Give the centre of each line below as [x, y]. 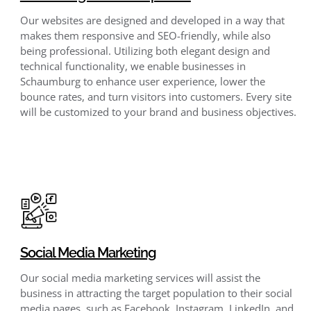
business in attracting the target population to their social [156, 293]
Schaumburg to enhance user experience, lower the [142, 81]
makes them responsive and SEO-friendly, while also [145, 35]
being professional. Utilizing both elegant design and [145, 50]
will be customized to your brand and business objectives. [158, 111]
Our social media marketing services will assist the [140, 277]
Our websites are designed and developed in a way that [152, 20]
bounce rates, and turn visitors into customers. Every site [155, 96]
